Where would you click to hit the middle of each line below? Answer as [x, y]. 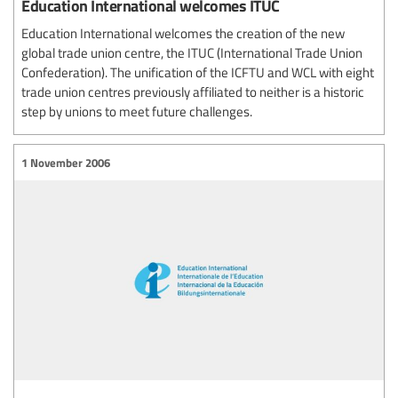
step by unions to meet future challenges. [137, 111]
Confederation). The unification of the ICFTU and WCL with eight [198, 72]
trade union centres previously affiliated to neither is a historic [193, 92]
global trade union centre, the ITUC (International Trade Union [192, 53]
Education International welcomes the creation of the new [183, 33]
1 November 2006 [66, 162]
